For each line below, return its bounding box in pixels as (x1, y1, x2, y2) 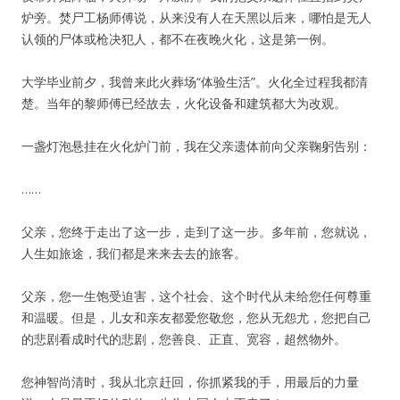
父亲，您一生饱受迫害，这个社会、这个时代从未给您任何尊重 (21, 287, 371, 304)
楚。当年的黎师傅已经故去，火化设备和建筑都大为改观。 (21, 95, 346, 112)
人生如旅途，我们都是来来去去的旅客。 (21, 245, 246, 262)
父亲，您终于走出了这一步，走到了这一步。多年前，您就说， (21, 223, 371, 240)
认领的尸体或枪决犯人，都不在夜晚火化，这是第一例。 (21, 30, 334, 47)
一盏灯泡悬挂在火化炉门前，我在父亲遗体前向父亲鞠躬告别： (21, 137, 371, 154)
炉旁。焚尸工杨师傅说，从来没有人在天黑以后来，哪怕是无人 (21, 9, 371, 26)
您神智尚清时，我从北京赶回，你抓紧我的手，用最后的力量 (21, 373, 359, 390)
